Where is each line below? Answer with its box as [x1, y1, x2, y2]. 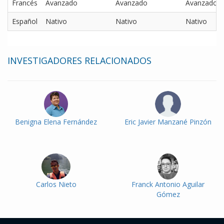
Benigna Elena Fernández [15, 117, 97, 127]
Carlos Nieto [35, 179, 76, 189]
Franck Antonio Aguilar [131, 179, 204, 189]
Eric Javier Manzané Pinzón [124, 117, 211, 127]
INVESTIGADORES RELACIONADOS [7, 54, 151, 67]
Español [12, 16, 37, 26]
